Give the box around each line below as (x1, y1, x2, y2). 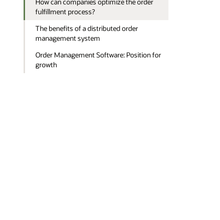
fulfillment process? (35, 6, 95, 16)
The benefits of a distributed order (35, 23, 138, 33)
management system (35, 33, 101, 43)
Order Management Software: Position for (35, 50, 162, 60)
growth (35, 60, 57, 70)
